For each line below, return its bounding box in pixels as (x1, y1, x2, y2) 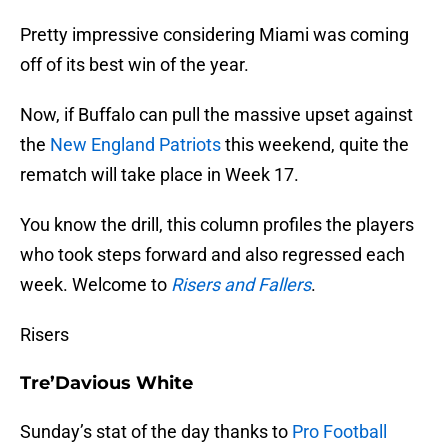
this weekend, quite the (221, 134, 409, 156)
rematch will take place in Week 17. (20, 164, 299, 186)
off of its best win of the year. (20, 54, 249, 76)
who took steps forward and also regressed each (20, 244, 405, 266)
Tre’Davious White (20, 372, 193, 395)
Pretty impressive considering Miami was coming (20, 24, 409, 46)
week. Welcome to (20, 274, 171, 296)
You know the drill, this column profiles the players (20, 214, 414, 236)
